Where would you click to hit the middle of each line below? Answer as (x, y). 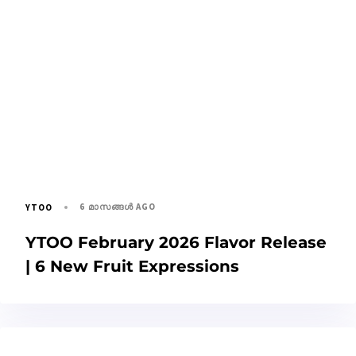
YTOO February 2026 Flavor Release (176, 243)
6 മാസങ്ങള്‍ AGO (118, 207)
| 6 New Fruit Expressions (132, 267)
